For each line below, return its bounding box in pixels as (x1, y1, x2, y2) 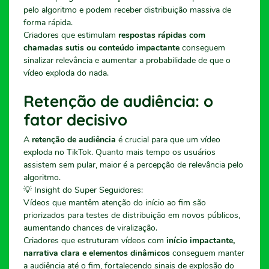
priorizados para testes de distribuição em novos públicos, (23, 209, 240, 221)
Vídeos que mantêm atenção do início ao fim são (23, 196, 206, 208)
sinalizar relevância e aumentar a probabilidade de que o (23, 54, 231, 66)
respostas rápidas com (118, 29, 205, 41)
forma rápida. (23, 16, 73, 28)
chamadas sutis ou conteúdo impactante (23, 41, 180, 53)
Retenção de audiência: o (23, 91, 213, 111)
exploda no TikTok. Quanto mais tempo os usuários (23, 146, 216, 158)
